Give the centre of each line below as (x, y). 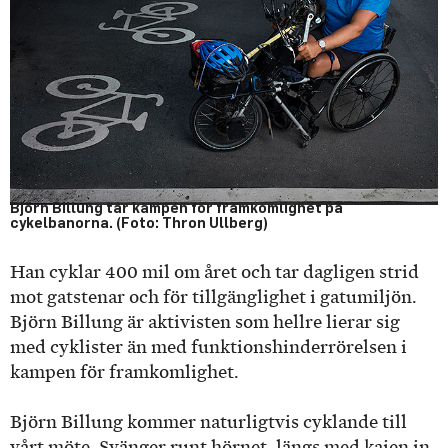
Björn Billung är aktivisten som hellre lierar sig (205, 321)
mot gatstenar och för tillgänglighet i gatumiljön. (213, 296)
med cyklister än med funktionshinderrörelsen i (208, 346)
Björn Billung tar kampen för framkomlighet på (176, 207)
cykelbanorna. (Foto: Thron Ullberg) (139, 222)
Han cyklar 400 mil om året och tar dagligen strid (214, 271)
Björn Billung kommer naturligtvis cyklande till (208, 422)
